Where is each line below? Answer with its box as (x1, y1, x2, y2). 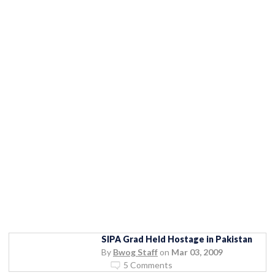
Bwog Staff (113, 246, 158, 257)
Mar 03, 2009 (171, 246, 223, 257)
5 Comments (123, 259, 172, 270)
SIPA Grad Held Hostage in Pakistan (101, 233, 252, 244)
